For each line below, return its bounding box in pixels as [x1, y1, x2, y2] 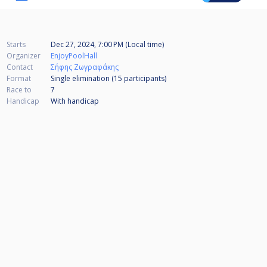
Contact [7, 62, 33, 73]
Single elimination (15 [51, 73, 124, 84]
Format [7, 73, 31, 84]
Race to [7, 85, 32, 95]
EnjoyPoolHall [51, 51, 97, 61]
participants [124, 73, 164, 84]
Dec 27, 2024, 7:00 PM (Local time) [51, 39, 164, 50]
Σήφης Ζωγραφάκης [51, 62, 119, 73]
